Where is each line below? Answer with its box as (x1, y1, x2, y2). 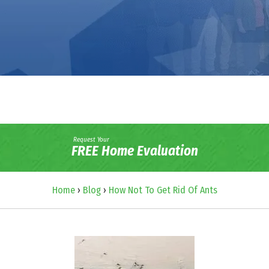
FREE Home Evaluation (71, 142, 198, 160)
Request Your (73, 136, 109, 144)
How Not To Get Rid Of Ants (108, 184, 217, 196)
